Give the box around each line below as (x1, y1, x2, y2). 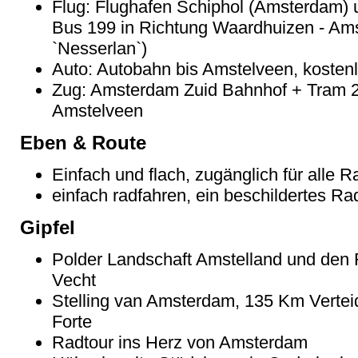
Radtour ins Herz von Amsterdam (52, 332, 308, 352)
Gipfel (20, 216, 75, 238)
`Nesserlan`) (52, 38, 147, 58)
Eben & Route (20, 131, 146, 153)
